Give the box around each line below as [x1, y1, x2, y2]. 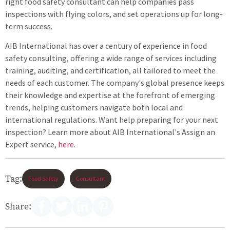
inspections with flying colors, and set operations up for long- [5, 8, 223, 19]
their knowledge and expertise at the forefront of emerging [5, 89, 215, 100]
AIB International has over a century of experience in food [5, 40, 207, 51]
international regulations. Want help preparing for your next [5, 114, 218, 125]
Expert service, [5, 139, 58, 149]
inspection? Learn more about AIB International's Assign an [5, 126, 215, 137]
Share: [5, 199, 31, 213]
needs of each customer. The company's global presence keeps [5, 77, 224, 88]
